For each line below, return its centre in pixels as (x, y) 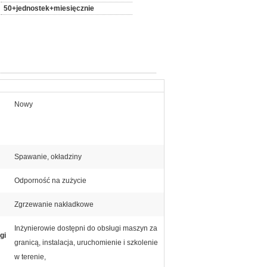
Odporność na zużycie (50, 181)
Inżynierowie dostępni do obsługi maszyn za (86, 228)
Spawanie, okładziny (48, 157)
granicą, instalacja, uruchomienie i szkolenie (86, 243)
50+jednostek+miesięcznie (49, 8)
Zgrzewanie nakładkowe (54, 204)
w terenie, (30, 257)
